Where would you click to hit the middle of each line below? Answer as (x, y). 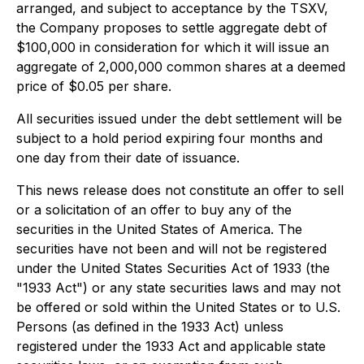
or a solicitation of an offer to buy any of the (154, 210)
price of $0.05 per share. (94, 86)
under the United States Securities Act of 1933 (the (173, 268)
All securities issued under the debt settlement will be (179, 119)
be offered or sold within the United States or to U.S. (178, 307)
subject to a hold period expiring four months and (169, 138)
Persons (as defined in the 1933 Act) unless (150, 327)
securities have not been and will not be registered (171, 249)
